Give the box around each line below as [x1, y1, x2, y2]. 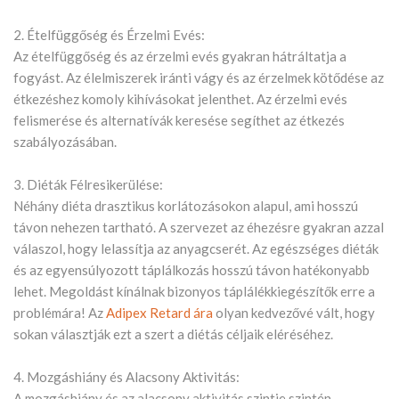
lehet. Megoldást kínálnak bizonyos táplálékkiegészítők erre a [13, 283, 375, 300]
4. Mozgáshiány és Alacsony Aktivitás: [13, 369, 240, 386]
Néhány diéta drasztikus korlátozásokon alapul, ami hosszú [13, 198, 358, 215]
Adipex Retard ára [106, 305, 213, 322]
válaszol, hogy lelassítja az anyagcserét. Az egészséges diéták [13, 240, 379, 257]
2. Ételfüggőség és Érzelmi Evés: [13, 27, 205, 44]
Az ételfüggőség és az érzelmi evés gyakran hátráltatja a [13, 48, 346, 65]
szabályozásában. [13, 134, 117, 151]
